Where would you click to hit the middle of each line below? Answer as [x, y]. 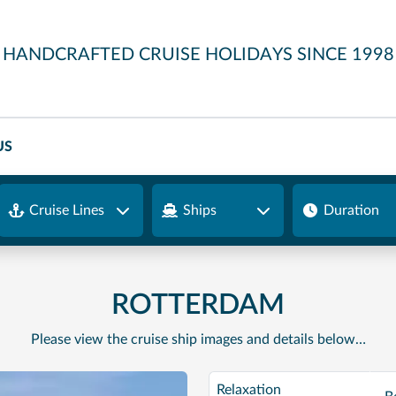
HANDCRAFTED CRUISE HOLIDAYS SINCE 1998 [198, 55]
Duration [351, 210]
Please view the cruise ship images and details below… [198, 339]
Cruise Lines [67, 210]
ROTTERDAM [198, 305]
